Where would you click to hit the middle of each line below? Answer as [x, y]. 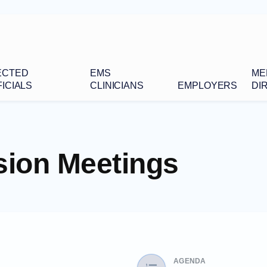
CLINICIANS [117, 85]
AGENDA [190, 261]
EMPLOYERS [208, 85]
